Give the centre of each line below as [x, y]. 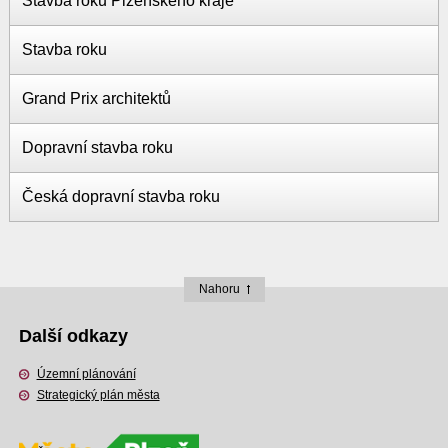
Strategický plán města [98, 395]
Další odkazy [73, 336]
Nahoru [219, 289]
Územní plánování [86, 374]
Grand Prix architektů [96, 99]
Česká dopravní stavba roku [120, 197]
